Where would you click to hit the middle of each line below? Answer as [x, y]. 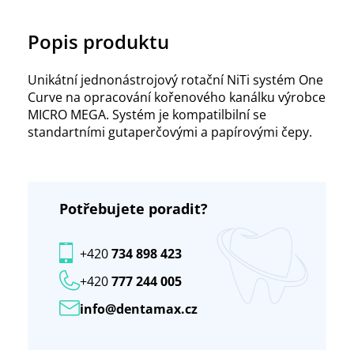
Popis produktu [98, 42]
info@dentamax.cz [139, 309]
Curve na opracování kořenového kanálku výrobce [177, 98]
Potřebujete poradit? [134, 209]
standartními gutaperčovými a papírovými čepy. [170, 132]
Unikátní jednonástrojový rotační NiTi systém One [175, 80]
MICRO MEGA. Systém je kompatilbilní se [147, 115]
